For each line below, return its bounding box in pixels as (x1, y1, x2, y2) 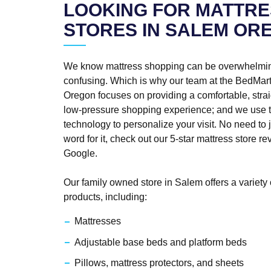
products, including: (64, 192, 147, 203)
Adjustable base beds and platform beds (74, 237, 247, 247)
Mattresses (74, 216, 121, 227)
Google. (64, 148, 97, 159)
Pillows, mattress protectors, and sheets (74, 258, 244, 269)
